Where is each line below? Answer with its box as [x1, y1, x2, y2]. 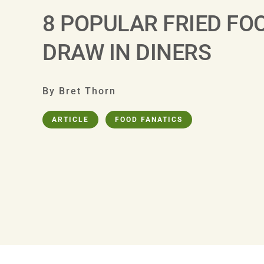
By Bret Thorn [42, 85, 116, 97]
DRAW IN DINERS [42, 39, 211, 65]
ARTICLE [52, 115, 89, 124]
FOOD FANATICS [115, 115, 183, 124]
